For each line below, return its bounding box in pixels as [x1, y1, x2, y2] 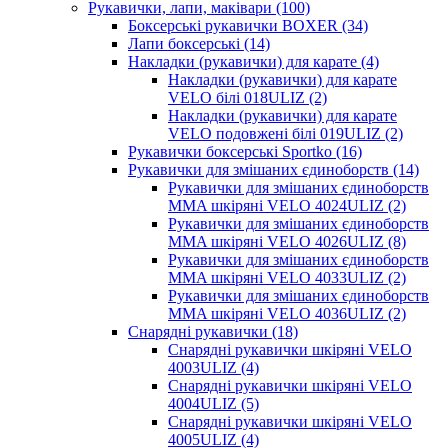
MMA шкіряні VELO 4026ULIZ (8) [168, 233, 406, 250]
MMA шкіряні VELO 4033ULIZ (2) [168, 269, 406, 286]
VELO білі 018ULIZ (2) [168, 89, 327, 106]
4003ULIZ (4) [168, 359, 259, 376]
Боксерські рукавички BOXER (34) [128, 17, 368, 34]
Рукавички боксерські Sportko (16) [128, 143, 362, 160]
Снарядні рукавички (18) [128, 323, 298, 340]
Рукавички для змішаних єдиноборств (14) [128, 161, 419, 178]
